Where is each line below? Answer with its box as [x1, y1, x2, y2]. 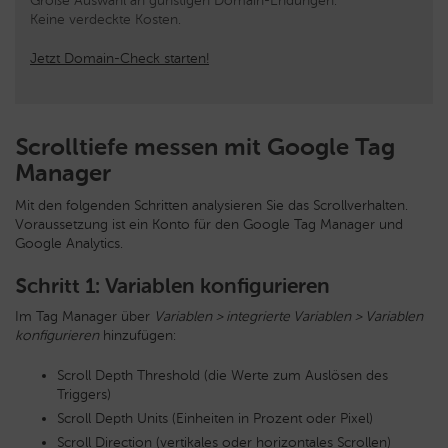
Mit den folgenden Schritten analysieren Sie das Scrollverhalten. [15, 197, 408, 215]
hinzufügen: [99, 327, 176, 345]
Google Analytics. [15, 235, 123, 253]
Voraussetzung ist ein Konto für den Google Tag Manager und [15, 216, 403, 234]
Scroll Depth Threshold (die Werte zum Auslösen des [57, 367, 388, 385]
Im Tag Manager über [15, 308, 154, 326]
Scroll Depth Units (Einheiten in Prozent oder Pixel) [57, 410, 373, 428]
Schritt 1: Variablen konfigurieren [15, 273, 330, 299]
